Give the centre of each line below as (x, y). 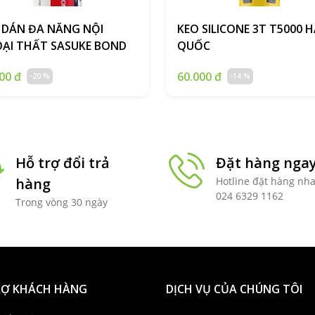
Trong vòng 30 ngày (62, 202)
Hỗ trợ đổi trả (63, 162)
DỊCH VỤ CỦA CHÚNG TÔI (234, 289)
